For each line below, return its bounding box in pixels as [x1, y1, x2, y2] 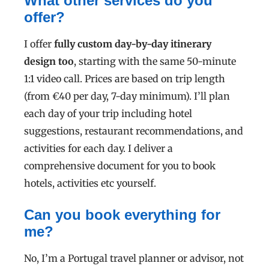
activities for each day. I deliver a [24, 142, 173, 155]
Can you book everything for [24, 207, 220, 223]
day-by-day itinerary [112, 38, 211, 50]
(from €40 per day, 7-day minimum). [24, 90, 194, 103]
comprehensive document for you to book [24, 160, 216, 172]
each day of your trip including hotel [24, 107, 192, 120]
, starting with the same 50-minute [74, 55, 236, 68]
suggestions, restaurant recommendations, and [24, 125, 243, 138]
